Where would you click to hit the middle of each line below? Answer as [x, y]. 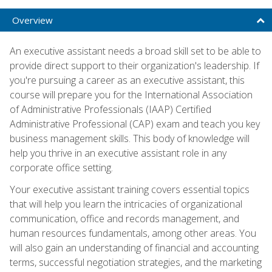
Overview [32, 20]
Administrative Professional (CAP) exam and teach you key [135, 124]
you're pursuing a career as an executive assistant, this [127, 80]
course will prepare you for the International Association [131, 94]
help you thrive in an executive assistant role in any [118, 153]
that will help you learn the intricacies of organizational [126, 204]
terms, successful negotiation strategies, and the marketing [136, 262]
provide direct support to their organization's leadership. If [134, 65]
